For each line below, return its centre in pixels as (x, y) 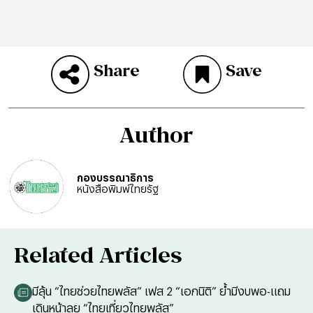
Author (156, 135)
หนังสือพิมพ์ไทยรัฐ (118, 189)
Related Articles (98, 255)
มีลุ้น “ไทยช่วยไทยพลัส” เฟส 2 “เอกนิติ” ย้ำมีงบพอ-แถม (161, 291)
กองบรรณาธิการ (115, 178)
